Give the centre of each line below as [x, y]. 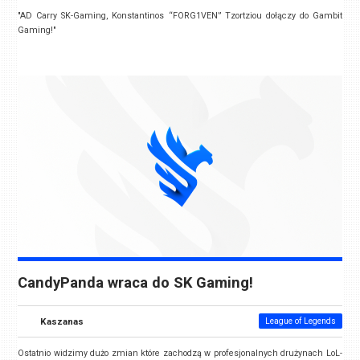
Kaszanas [62, 322]
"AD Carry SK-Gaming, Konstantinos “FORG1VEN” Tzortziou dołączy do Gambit [180, 15]
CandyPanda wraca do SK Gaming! [136, 283]
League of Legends [300, 321]
